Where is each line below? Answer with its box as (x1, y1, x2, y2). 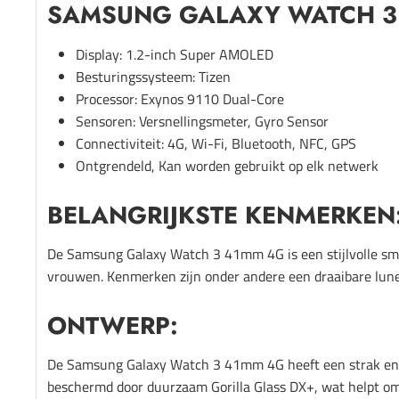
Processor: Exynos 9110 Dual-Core (76, 87, 284, 110)
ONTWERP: (47, 307, 178, 343)
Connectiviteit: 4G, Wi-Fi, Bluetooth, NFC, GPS (76, 132, 356, 154)
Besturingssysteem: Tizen (76, 65, 231, 87)
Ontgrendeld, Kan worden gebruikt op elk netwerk (76, 154, 379, 176)
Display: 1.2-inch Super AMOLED (76, 43, 273, 65)
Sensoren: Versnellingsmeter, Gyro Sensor (76, 110, 329, 132)
